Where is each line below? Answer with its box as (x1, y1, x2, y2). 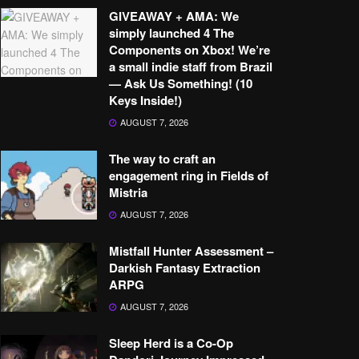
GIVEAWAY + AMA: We (109, 7, 239, 25)
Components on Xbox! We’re (109, 41, 270, 58)
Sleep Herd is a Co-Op (109, 334, 233, 352)
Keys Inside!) (109, 91, 182, 109)
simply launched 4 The (109, 24, 234, 42)
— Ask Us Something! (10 (109, 75, 252, 92)
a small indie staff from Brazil (109, 58, 272, 75)
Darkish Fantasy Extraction (109, 259, 260, 276)
